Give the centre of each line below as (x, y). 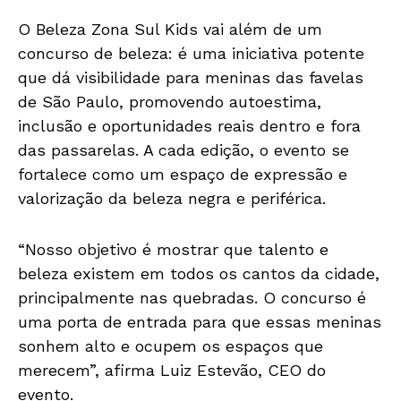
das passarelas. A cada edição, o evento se (183, 149)
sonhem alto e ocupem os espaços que (171, 346)
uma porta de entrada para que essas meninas (200, 321)
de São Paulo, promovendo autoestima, (170, 101)
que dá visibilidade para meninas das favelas (191, 77)
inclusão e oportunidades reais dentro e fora (189, 125)
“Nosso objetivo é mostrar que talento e (173, 249)
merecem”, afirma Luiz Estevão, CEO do (172, 370)
